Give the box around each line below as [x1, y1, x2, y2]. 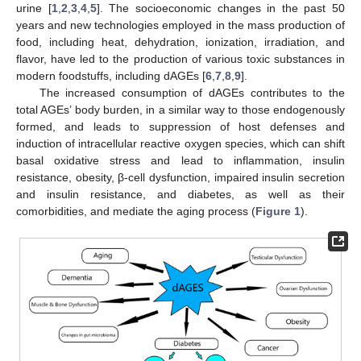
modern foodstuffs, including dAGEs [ [16, 68, 205, 82]
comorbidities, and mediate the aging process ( [16, 204, 255, 218]
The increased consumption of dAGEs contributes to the [39, 85, 345, 99]
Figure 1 [255, 204, 301, 218]
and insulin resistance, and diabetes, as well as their [16, 187, 345, 201]
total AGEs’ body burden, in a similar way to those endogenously [16, 102, 345, 116]
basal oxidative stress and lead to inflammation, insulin [16, 153, 345, 167]
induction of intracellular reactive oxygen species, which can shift [16, 136, 345, 150]
